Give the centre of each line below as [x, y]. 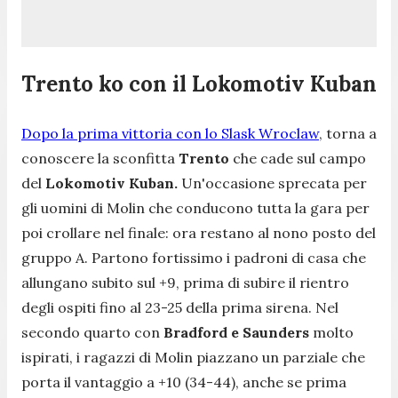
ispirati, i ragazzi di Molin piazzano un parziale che [193, 357]
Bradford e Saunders [236, 332]
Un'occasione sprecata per [272, 183]
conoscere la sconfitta [100, 158]
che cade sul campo [298, 158]
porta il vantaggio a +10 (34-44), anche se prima [184, 382]
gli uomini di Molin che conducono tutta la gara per [195, 207]
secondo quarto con [92, 332]
